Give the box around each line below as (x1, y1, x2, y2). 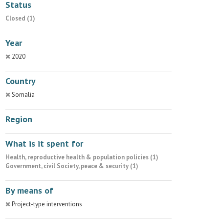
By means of (5, 185, 53, 196)
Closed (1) (5, 14, 35, 22)
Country (5, 75, 36, 87)
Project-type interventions (12, 200, 82, 208)
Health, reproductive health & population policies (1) (5, 153, 158, 161)
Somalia (12, 90, 35, 99)
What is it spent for (5, 138, 83, 149)
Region (5, 113, 32, 125)
